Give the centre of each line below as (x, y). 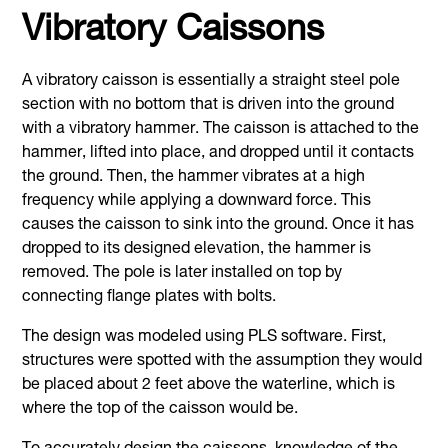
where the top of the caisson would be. (160, 409)
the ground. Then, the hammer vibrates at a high (194, 177)
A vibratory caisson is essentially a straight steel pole (211, 81)
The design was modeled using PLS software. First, (204, 337)
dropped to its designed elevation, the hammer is (197, 249)
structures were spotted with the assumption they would (222, 361)
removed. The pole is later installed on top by (182, 273)
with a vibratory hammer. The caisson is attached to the (221, 129)
